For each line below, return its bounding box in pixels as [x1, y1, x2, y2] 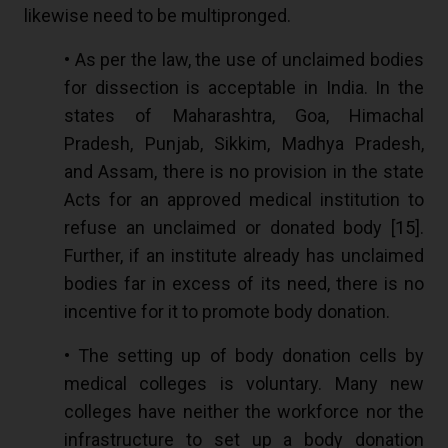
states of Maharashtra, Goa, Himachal [64, 105, 424, 127]
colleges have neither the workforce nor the [64, 401, 424, 423]
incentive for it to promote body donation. [64, 301, 390, 323]
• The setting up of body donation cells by [64, 345, 424, 367]
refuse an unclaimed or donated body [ [64, 217, 395, 239]
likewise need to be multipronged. [24, 5, 291, 27]
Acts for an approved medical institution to [64, 189, 424, 211]
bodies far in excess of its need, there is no [64, 273, 424, 295]
